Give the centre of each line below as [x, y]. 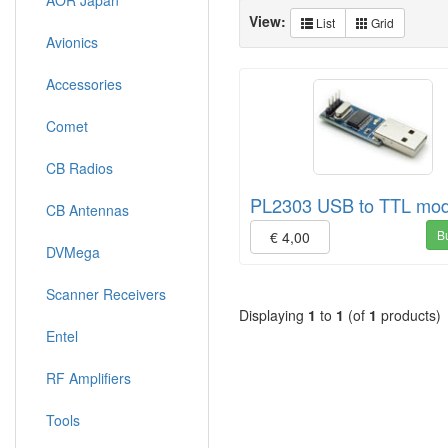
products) [409, 315]
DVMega [73, 252]
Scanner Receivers [106, 294]
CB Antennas [87, 210]
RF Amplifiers [88, 378]
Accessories [84, 84]
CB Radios [79, 168]
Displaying [273, 315]
